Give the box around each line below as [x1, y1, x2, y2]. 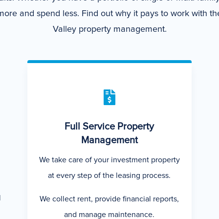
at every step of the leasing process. [48, 171, 171, 179]
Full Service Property [65, 121, 154, 131]
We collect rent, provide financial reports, [40, 195, 179, 203]
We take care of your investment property [39, 155, 180, 164]
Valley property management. [52, 24, 167, 34]
